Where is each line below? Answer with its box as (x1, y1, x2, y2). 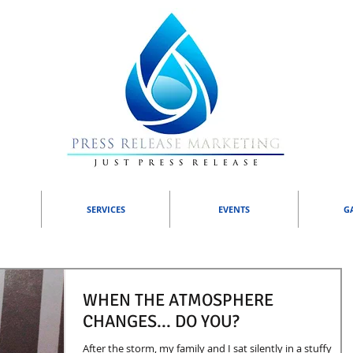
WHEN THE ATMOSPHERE (83, 289, 273, 310)
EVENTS (218, 203, 250, 215)
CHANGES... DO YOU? (83, 310, 240, 332)
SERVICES (86, 203, 125, 215)
